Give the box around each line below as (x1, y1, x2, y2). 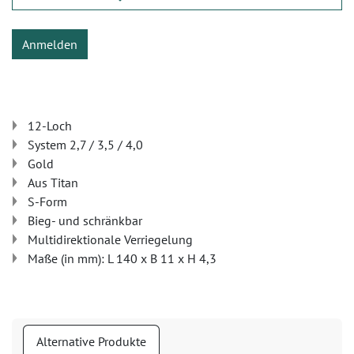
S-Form (28, 194, 67, 209)
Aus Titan (28, 175, 78, 190)
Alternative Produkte (36, 333, 146, 349)
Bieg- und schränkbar (28, 213, 142, 228)
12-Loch (28, 118, 72, 134)
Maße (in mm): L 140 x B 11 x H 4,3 (28, 250, 217, 266)
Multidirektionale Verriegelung (28, 232, 193, 247)
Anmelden (22, 36, 77, 52)
